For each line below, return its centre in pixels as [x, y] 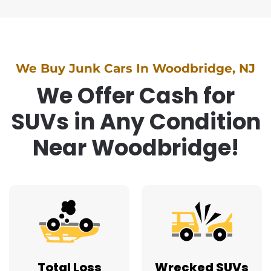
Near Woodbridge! [135, 148]
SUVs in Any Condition [135, 122]
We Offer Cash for [135, 96]
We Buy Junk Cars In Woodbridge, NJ [135, 68]
